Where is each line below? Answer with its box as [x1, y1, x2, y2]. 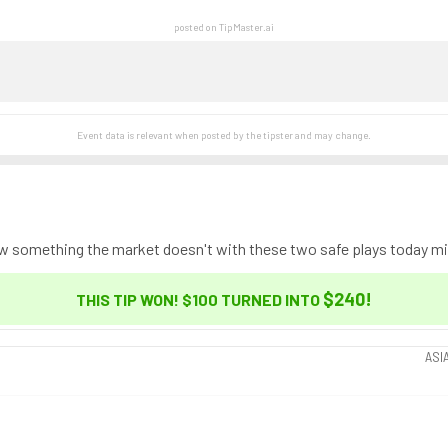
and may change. [293, 129, 371, 141]
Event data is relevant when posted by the [77, 129, 261, 141]
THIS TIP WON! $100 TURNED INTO [76, 290, 320, 309]
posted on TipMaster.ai [174, 21, 274, 33]
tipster [263, 129, 293, 141]
